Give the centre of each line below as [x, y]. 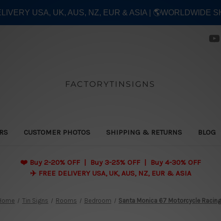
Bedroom [98, 200]
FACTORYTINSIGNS [110, 84]
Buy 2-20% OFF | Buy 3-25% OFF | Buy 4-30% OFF [115, 162]
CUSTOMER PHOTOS [57, 132]
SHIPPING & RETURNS [144, 132]
